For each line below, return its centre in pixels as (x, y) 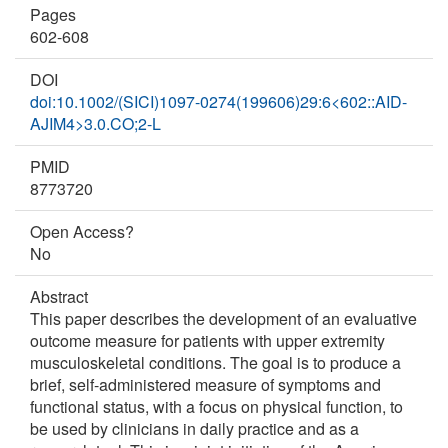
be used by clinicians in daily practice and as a (194, 428)
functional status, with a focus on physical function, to (216, 406)
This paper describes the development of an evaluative (223, 318)
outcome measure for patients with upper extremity (207, 340)
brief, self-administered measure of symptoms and (205, 384)
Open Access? (82, 231)
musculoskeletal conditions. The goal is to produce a (215, 362)
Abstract (59, 296)
